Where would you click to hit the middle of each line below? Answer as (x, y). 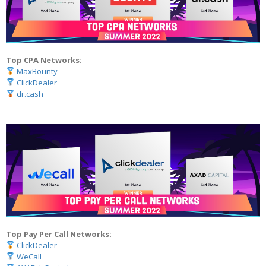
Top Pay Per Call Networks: (59, 234)
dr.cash (30, 94)
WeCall (29, 257)
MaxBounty (37, 71)
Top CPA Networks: (44, 60)
